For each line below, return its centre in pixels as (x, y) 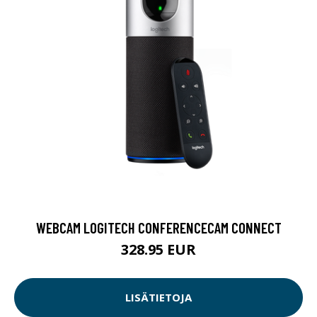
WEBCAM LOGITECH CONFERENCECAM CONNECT (158, 227)
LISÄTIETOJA (158, 298)
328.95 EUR (158, 249)
